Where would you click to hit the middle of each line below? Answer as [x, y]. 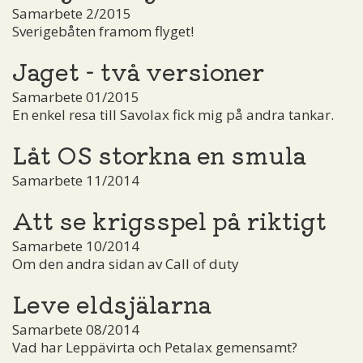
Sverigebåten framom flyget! [103, 31]
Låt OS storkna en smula [159, 154]
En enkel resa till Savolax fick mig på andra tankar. [173, 114]
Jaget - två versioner [138, 70]
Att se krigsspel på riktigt [169, 219]
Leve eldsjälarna [112, 303]
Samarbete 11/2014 [76, 180]
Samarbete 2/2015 [72, 13]
